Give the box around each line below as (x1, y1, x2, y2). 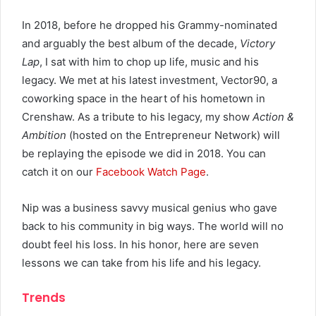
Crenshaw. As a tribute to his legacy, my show (22, 109, 253, 123)
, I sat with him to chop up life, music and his (39, 54, 259, 68)
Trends (22, 288, 66, 306)
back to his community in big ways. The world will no (22, 219, 284, 233)
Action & (253, 109, 294, 123)
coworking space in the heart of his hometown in (22, 91, 265, 105)
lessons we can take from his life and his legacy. (22, 255, 261, 269)
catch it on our (22, 164, 96, 178)
